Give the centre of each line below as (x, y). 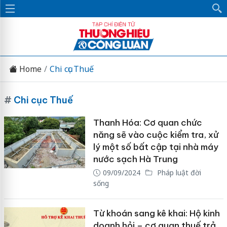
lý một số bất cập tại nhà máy (156, 147)
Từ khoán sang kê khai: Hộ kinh (156, 213)
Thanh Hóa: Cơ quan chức (147, 123)
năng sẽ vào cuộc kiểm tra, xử (156, 135)
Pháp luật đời (178, 173)
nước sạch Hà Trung (135, 159)
